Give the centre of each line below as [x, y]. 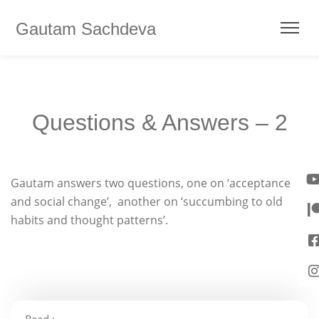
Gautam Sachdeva [86, 29]
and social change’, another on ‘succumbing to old [147, 202]
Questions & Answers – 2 [159, 122]
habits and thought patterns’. [89, 220]
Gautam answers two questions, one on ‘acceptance [151, 183]
